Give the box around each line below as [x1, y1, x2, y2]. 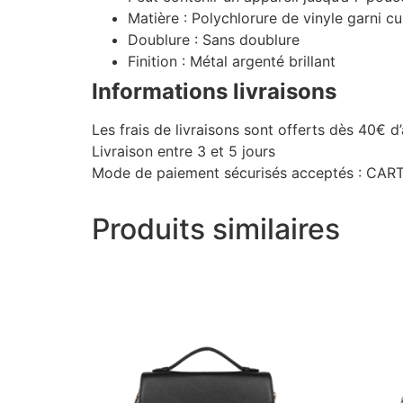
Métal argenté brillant [190, 51, 336, 70]
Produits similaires [92, 210, 340, 246]
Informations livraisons [92, 77, 336, 104]
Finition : [128, 51, 190, 70]
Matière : [128, 8, 192, 27]
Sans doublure [202, 30, 300, 49]
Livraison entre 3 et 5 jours [92, 141, 275, 160]
